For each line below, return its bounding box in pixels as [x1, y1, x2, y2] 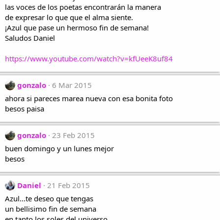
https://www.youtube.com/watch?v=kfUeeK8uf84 [5, 54, 173, 63]
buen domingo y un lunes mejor [5, 143, 114, 153]
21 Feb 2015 [47, 180, 90, 190]
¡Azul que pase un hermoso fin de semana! [5, 23, 149, 32]
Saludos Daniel [5, 33, 55, 43]
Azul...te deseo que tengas [5, 193, 93, 203]
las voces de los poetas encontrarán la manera [5, 2, 161, 12]
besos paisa [5, 104, 44, 113]
